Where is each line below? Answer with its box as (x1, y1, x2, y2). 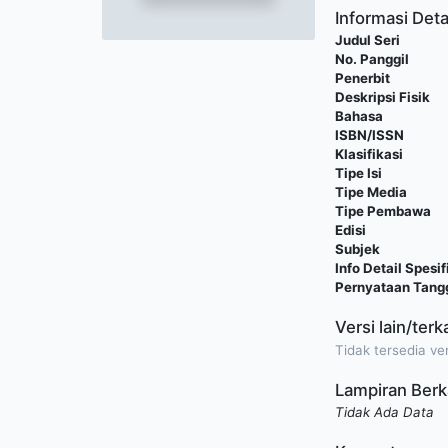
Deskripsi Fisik (335, 89, 431, 106)
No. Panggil (335, 51, 410, 68)
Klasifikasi (335, 146, 404, 163)
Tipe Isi (335, 165, 383, 182)
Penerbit (335, 70, 391, 87)
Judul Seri (335, 32, 401, 49)
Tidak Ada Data (335, 403, 435, 420)
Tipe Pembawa (335, 203, 432, 220)
